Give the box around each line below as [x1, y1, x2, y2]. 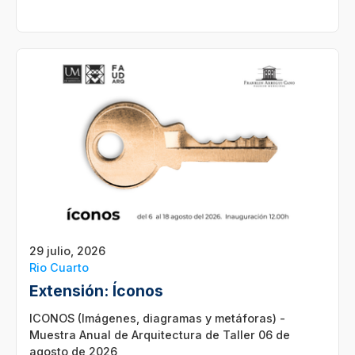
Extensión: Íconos [29, 281, 163, 300]
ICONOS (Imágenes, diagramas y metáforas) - [29, 311, 285, 325]
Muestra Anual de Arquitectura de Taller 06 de [29, 327, 290, 342]
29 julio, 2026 [29, 243, 105, 258]
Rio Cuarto [29, 260, 89, 274]
